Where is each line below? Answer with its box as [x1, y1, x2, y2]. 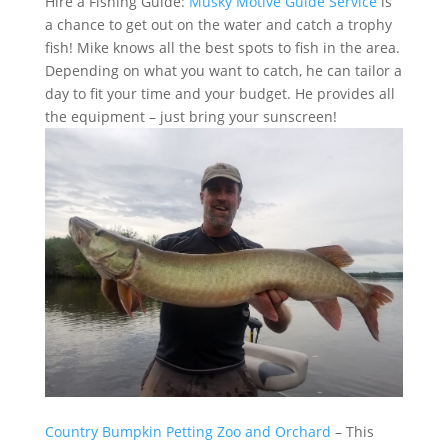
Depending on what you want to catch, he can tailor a [44, 61, 402, 80]
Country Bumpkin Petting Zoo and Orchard [44, 421, 331, 441]
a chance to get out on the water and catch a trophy [44, 15, 392, 34]
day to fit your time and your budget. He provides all [44, 84, 395, 103]
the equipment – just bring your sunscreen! [44, 107, 337, 126]
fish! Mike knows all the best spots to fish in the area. [44, 38, 400, 57]
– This [330, 421, 374, 441]
